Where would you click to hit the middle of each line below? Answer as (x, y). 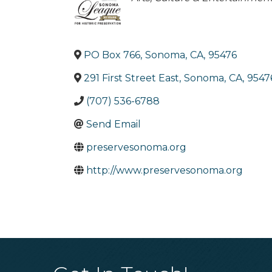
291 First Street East (131, 78)
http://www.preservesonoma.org (165, 170)
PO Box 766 (112, 55)
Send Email (114, 124)
